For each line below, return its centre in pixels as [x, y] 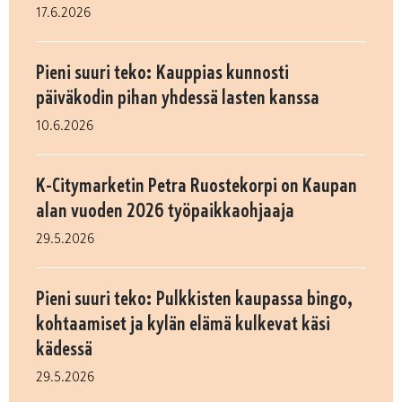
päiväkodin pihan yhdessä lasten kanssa [178, 98]
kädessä [64, 349]
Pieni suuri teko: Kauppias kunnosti [162, 73]
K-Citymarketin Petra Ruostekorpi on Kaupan [197, 186]
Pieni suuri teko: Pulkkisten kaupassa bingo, [194, 299]
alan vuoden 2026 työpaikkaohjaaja [165, 211]
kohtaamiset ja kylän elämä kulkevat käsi [183, 324]
